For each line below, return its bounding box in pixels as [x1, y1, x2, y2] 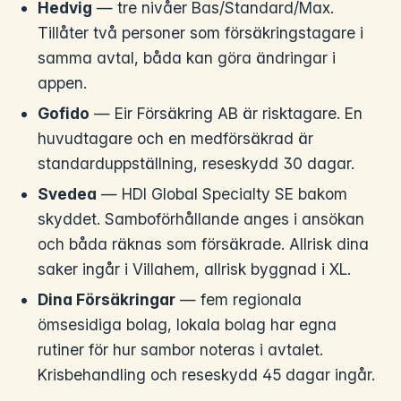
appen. [38, 73, 88, 93]
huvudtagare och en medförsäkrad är [38, 129, 314, 149]
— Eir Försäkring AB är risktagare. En [90, 104, 363, 124]
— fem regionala [175, 290, 303, 310]
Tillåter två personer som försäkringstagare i [38, 23, 364, 43]
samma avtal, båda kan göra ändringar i [38, 48, 337, 68]
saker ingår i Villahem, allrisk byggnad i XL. [38, 260, 352, 279]
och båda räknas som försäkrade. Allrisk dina [38, 235, 370, 254]
